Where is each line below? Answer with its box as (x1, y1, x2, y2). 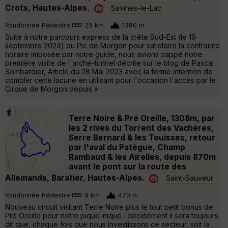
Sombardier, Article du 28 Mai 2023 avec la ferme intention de (5, 67, 213, 76)
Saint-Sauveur (166, 173, 213, 182)
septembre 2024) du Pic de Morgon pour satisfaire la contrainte (5, 41, 220, 50)
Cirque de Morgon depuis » (5, 84, 98, 93)
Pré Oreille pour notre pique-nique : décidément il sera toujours (5, 211, 218, 220)
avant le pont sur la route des (69, 161, 186, 172)
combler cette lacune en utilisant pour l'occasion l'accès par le (5, 75, 216, 84)
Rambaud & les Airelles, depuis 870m (69, 152, 216, 162)
